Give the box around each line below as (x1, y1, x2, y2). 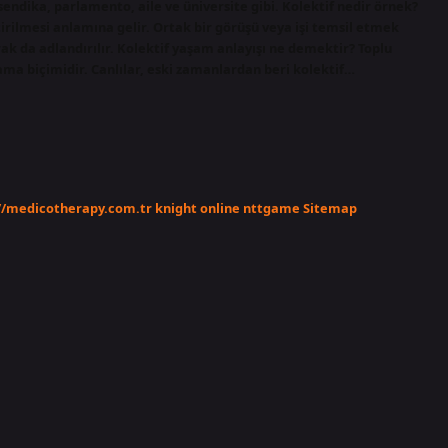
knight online (155, 198, 240, 217)
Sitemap (303, 198, 357, 217)
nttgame (243, 198, 300, 217)
